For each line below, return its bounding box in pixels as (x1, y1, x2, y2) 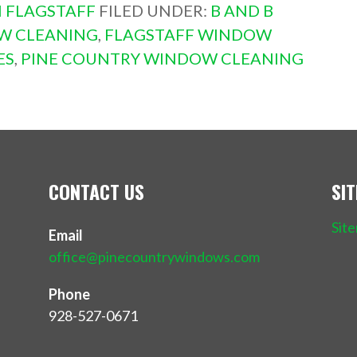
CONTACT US (49, 176, 145, 206)
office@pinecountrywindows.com (49, 247, 261, 265)
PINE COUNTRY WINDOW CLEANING (20, 48, 304, 68)
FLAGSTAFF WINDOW (104, 24, 272, 44)
